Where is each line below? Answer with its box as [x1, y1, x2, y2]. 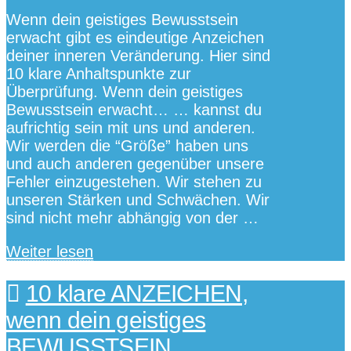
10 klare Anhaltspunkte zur [6, 64, 191, 82]
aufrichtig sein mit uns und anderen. [6, 118, 255, 136]
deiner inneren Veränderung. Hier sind [6, 46, 270, 64]
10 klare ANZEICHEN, [25, 280, 248, 306]
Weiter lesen [6, 242, 93, 260]
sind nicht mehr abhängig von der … [6, 208, 259, 226]
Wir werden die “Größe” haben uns [6, 136, 248, 154]
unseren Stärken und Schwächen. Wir [6, 190, 270, 208]
